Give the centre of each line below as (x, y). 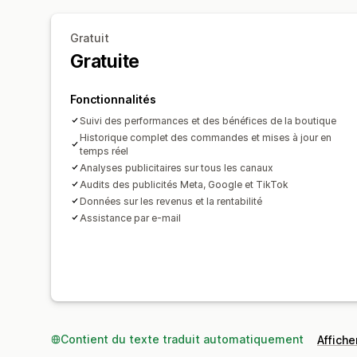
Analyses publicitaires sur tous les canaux (177, 167)
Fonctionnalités (113, 99)
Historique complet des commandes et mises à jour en (206, 137)
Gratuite (105, 61)
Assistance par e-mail (130, 218)
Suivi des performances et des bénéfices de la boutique (208, 120)
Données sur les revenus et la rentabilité (171, 201)
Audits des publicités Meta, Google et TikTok (184, 184)
